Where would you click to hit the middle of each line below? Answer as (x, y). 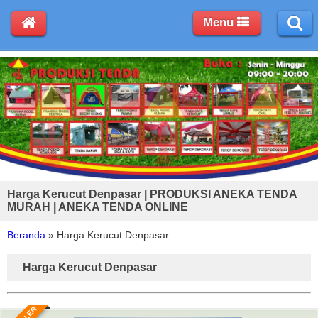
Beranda (26, 235)
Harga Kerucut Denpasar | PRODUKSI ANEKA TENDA (152, 194)
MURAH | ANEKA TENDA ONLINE (98, 207)
